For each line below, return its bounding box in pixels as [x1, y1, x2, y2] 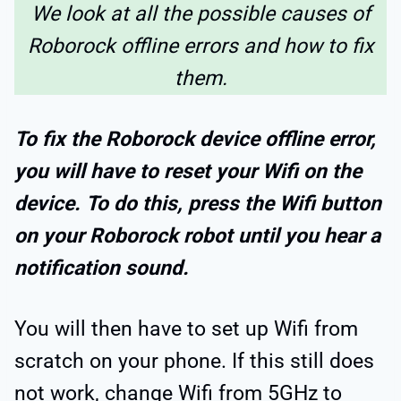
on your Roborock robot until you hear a [14, 224, 380, 249]
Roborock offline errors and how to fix [28, 34, 373, 59]
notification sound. [14, 256, 194, 281]
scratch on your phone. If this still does [14, 349, 374, 374]
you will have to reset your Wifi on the [14, 159, 362, 184]
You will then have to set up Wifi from [14, 317, 358, 342]
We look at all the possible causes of [30, 2, 371, 27]
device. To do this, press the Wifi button [14, 192, 381, 217]
